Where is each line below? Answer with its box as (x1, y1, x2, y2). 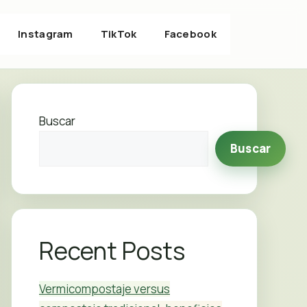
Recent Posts (39, 234, 185, 267)
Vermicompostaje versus (39, 280, 170, 297)
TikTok (100, 27, 137, 41)
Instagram (18, 27, 73, 41)
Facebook (164, 27, 217, 41)
